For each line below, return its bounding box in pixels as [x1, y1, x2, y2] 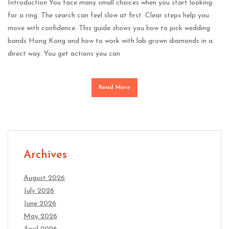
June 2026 [24, 199, 56, 208]
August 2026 [24, 174, 65, 182]
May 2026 [24, 212, 57, 220]
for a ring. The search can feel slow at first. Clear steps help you [8, 11, 209, 19]
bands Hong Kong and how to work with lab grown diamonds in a [8, 37, 213, 45]
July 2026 [24, 187, 54, 195]
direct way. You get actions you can [8, 50, 120, 58]
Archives [24, 149, 67, 161]
